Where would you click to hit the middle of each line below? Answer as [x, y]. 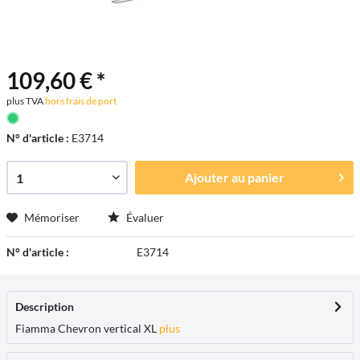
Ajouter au [215, 177]
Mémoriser [52, 217]
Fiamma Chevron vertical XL [86, 328]
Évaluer [144, 217]
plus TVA [25, 101]
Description [45, 307]
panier [266, 177]
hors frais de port [80, 101]
